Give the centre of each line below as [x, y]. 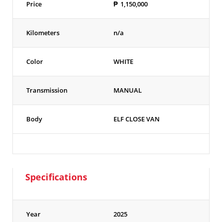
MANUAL [128, 90]
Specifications [56, 177]
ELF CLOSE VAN [137, 119]
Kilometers [43, 33]
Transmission [47, 90]
